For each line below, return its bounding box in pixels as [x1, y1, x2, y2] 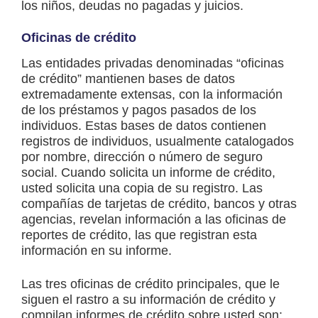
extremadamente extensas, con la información [21, 87, 283, 102]
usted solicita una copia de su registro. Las [21, 181, 263, 196]
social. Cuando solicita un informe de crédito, [21, 165, 275, 180]
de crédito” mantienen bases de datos [21, 72, 235, 87]
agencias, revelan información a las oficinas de [21, 212, 286, 227]
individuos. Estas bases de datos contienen [21, 119, 266, 133]
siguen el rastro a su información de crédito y [21, 292, 275, 307]
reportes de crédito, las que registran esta [21, 228, 257, 243]
